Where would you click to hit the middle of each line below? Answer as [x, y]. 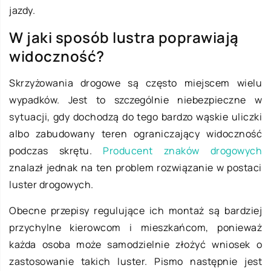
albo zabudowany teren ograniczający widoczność [135, 134]
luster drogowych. [51, 185]
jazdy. [22, 11]
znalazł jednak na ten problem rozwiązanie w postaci [135, 168]
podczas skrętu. [56, 151]
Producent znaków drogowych [182, 151]
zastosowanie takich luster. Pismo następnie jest [135, 262]
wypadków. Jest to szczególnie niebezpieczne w [135, 100]
